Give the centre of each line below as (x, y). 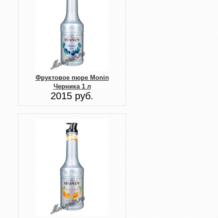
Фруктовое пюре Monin (72, 78)
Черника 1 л (72, 87)
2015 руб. (72, 96)
